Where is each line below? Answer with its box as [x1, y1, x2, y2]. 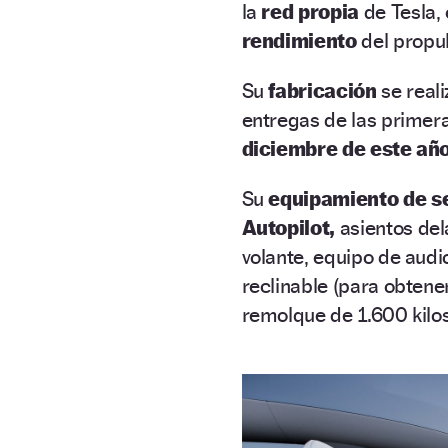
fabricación [268, 78, 382, 104]
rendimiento [241, 28, 362, 54]
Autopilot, [241, 215, 340, 241]
